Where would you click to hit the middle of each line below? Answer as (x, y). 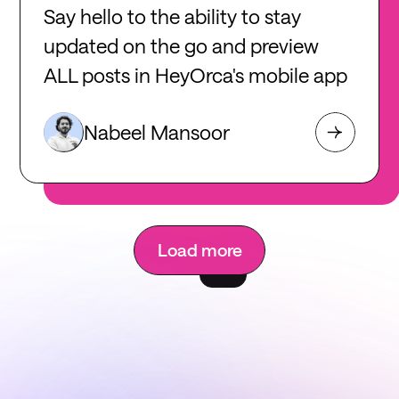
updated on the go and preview (182, 46)
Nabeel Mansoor (157, 131)
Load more (199, 250)
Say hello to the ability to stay (173, 16)
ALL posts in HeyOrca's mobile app (196, 75)
